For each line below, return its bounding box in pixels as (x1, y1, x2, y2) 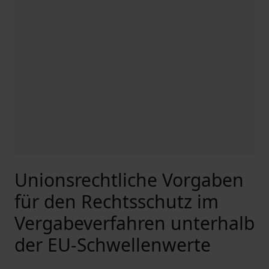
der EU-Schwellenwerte (14, 232, 211, 257)
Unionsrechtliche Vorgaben (14, 168, 244, 192)
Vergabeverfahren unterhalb (14, 211, 255, 235)
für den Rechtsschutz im (14, 189, 219, 214)
